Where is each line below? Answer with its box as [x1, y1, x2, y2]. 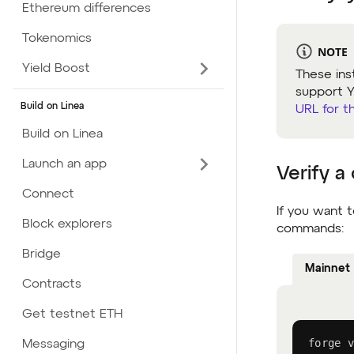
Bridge [22, 248, 61, 261]
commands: [277, 222, 344, 235]
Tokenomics [22, 32, 92, 45]
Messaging [22, 338, 85, 351]
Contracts [22, 278, 81, 291]
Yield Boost [22, 62, 90, 75]
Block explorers [22, 218, 112, 231]
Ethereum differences [22, 2, 151, 15]
